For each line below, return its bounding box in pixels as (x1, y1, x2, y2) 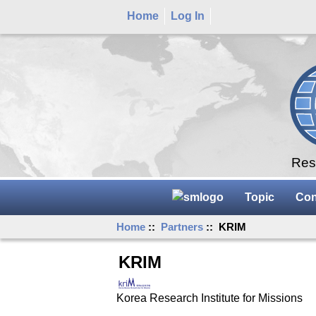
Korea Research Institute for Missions (116, 291, 303, 304)
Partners (161, 220, 204, 233)
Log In (171, 9, 205, 22)
